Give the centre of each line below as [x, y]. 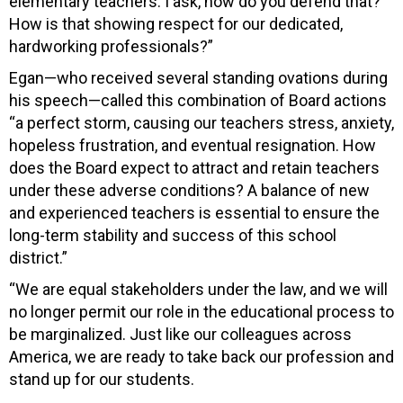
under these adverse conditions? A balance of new [189, 190]
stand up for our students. [102, 379]
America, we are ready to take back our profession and [201, 356]
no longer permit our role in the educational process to [201, 311]
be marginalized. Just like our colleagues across [180, 334]
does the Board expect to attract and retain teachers [194, 167]
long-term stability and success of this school [173, 235]
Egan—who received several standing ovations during [198, 77]
